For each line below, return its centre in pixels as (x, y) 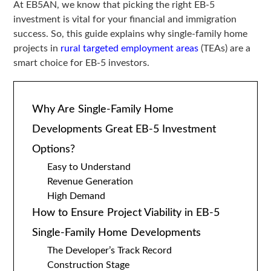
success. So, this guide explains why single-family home (131, 34)
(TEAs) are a (225, 49)
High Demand (77, 196)
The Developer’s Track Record (110, 251)
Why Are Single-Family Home (103, 110)
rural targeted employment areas (130, 49)
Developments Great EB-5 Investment (124, 130)
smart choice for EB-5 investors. (82, 63)
